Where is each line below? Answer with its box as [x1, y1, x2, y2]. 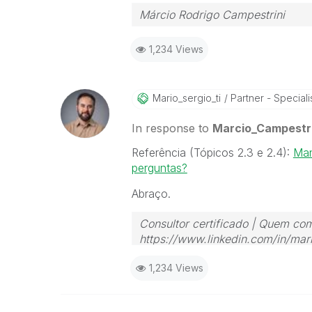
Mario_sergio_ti [152, 92, 221, 104]
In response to [131, 121, 212, 135]
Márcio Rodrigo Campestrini [139, 8, 285, 22]
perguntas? [131, 161, 187, 175]
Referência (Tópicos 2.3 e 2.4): [131, 146, 293, 159]
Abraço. [131, 187, 171, 201]
